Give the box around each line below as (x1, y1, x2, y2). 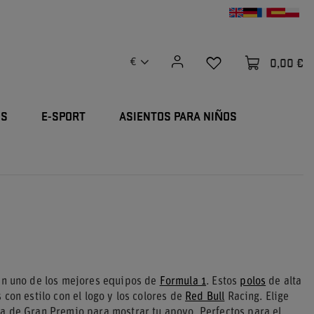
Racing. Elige (224, 292, 289, 303)
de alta (266, 276, 302, 287)
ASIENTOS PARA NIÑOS (119, 111, 237, 123)
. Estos (206, 276, 240, 287)
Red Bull (185, 292, 225, 303)
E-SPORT (41, 111, 86, 123)
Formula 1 (159, 276, 207, 287)
